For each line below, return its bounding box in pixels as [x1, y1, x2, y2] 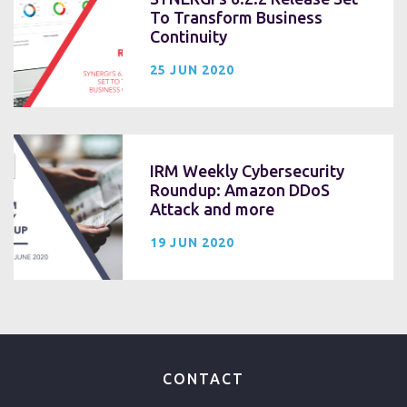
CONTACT [163, 370, 244, 387]
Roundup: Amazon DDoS [150, 180, 330, 199]
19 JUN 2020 [150, 234, 235, 250]
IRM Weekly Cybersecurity [150, 161, 344, 180]
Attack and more [150, 199, 274, 218]
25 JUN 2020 [150, 62, 235, 77]
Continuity [150, 26, 227, 45]
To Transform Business [150, 7, 323, 26]
